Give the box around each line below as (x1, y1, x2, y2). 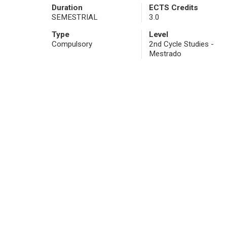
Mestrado (148, 49, 181, 59)
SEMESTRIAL (52, 13, 98, 22)
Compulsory (52, 40, 92, 49)
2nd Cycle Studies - (148, 40, 214, 49)
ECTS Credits (148, 3, 198, 13)
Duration (52, 3, 83, 13)
